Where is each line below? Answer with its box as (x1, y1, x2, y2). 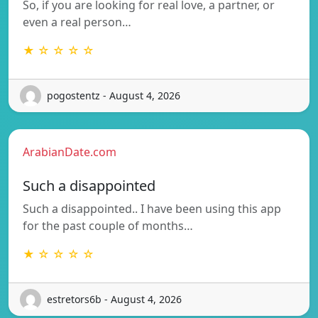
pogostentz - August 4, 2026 (47, 89, 180, 103)
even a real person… (23, 13, 131, 30)
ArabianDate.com (23, 143, 116, 160)
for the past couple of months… (23, 217, 193, 234)
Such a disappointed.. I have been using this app (23, 200, 281, 216)
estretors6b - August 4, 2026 (47, 292, 182, 307)
